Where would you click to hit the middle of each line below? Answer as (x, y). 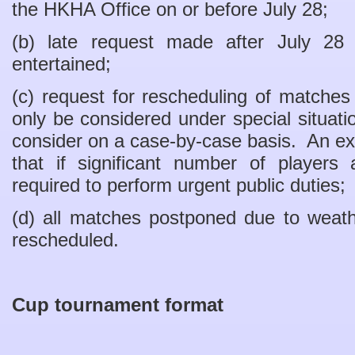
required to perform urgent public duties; (179, 185)
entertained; (61, 64)
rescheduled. (65, 240)
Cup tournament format (118, 305)
